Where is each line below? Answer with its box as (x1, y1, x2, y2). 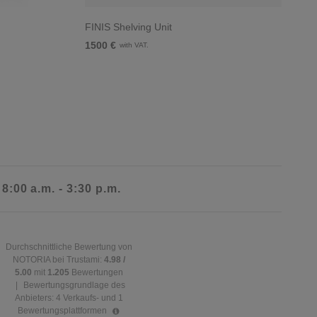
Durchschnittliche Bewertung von (5, 241, 132, 252)
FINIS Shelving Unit (85, 21, 172, 33)
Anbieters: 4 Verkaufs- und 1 (14, 292, 123, 303)
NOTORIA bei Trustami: (12, 254, 104, 265)
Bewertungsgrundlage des (23, 279, 125, 290)
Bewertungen (71, 267, 123, 277)
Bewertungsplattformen (17, 305, 109, 316)
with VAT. (120, 40, 149, 49)
